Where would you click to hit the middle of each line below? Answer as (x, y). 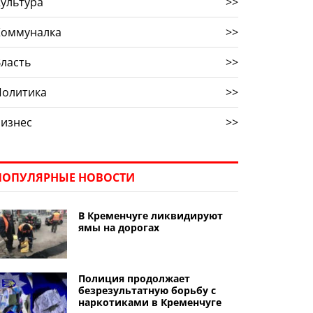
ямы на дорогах (118, 227)
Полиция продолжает (134, 278)
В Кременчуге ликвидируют (150, 216)
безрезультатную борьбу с (147, 290)
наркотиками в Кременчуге (150, 302)
